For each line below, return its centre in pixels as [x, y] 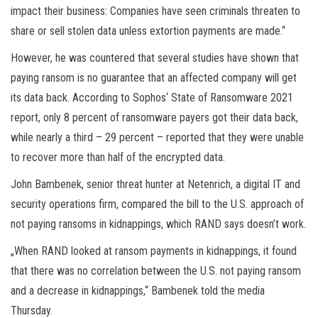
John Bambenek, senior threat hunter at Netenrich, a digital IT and [155, 184]
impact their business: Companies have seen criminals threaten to [155, 11]
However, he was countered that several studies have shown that [155, 57]
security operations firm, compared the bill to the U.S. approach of [157, 204]
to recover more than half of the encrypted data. [118, 157]
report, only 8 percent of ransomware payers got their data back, [154, 117]
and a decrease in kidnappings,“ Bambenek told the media [138, 290]
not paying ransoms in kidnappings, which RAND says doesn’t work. [158, 224]
